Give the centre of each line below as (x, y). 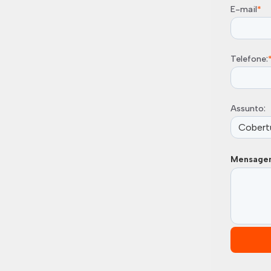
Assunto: (248, 109)
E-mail (243, 10)
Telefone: (249, 59)
